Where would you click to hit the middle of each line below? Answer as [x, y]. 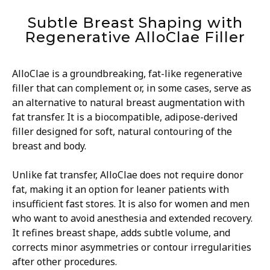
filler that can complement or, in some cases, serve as [132, 88]
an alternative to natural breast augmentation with [128, 102]
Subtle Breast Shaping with [135, 22]
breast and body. [49, 146]
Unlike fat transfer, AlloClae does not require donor [128, 174]
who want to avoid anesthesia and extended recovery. [132, 218]
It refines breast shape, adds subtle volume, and [121, 232]
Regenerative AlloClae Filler [135, 37]
